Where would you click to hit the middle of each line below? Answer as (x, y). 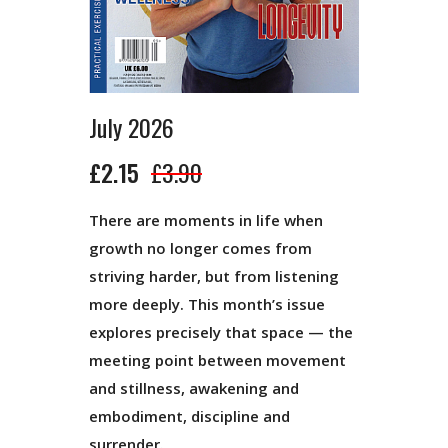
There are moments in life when (206, 220)
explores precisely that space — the (221, 332)
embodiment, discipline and (189, 416)
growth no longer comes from (200, 248)
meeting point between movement (217, 360)
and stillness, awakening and (194, 388)
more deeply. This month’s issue (207, 304)
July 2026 (131, 127)
